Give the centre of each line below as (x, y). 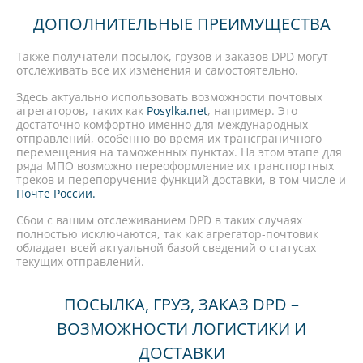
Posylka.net (175, 111)
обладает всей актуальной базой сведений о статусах (166, 248)
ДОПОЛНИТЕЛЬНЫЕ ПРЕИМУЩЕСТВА (181, 24)
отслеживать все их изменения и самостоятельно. (157, 70)
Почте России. (56, 193)
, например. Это (252, 111)
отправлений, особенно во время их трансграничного (169, 138)
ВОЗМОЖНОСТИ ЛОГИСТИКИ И (181, 329)
